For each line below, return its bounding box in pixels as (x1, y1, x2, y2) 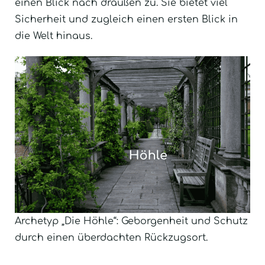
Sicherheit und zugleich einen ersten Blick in (15, 14, 238, 25)
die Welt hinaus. (15, 31, 92, 42)
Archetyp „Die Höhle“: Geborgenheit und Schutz (15, 216, 248, 227)
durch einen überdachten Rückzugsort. (15, 232, 208, 244)
